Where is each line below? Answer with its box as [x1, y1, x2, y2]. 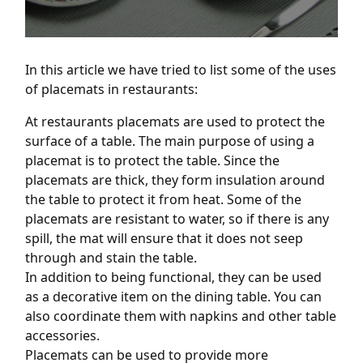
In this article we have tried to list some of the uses [25, 60, 336, 79]
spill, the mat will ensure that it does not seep [25, 228, 303, 247]
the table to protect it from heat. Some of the [25, 190, 301, 208]
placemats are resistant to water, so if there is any [25, 209, 329, 228]
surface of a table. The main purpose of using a [25, 131, 314, 150]
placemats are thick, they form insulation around [25, 170, 325, 189]
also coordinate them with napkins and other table [25, 306, 336, 325]
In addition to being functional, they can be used [25, 267, 322, 286]
